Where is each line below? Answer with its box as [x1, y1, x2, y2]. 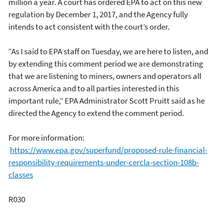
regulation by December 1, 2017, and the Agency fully [8, 8, 188, 20]
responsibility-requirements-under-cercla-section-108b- [8, 156, 199, 168]
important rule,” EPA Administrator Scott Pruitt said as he [8, 95, 205, 106]
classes [8, 169, 33, 180]
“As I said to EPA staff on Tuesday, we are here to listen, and [8, 45, 208, 57]
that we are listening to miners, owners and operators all [8, 70, 201, 81]
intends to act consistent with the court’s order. [8, 21, 170, 32]
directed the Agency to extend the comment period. [8, 107, 184, 118]
